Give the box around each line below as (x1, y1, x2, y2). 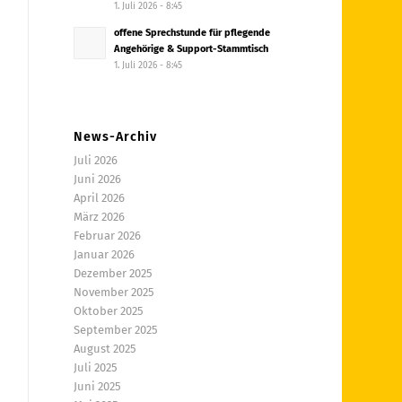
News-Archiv (74, 129, 158, 144)
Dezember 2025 (74, 267, 153, 280)
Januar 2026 (74, 248, 135, 261)
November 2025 (74, 285, 155, 299)
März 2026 (74, 210, 126, 223)
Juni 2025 (74, 380, 122, 393)
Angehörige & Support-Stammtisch (114, 43, 269, 55)
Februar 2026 (74, 229, 142, 242)
